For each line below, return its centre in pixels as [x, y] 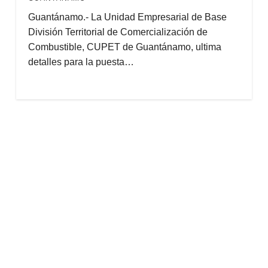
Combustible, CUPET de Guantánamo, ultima [124, 47]
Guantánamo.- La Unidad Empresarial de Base [127, 17]
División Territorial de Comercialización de [118, 32]
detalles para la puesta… [81, 62]
